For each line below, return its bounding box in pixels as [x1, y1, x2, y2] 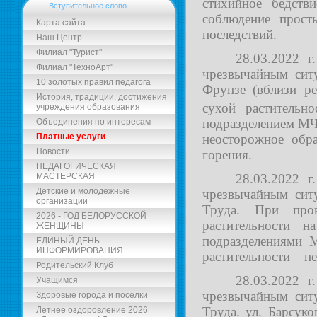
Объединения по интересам [36, 117, 151, 127]
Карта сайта [36, 18, 86, 28]
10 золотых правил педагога [36, 77, 151, 87]
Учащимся [36, 275, 78, 285]
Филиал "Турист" [36, 47, 102, 57]
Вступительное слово [49, 1, 127, 10]
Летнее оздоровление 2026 [36, 305, 148, 315]
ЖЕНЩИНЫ [36, 221, 84, 231]
